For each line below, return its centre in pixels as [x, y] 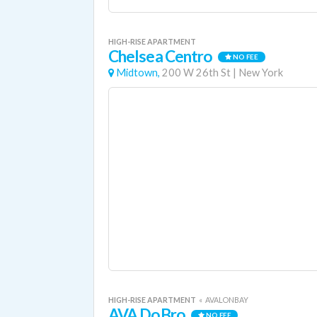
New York [261, 73]
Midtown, [138, 73]
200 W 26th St [196, 73]
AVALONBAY [227, 300]
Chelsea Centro [161, 56]
